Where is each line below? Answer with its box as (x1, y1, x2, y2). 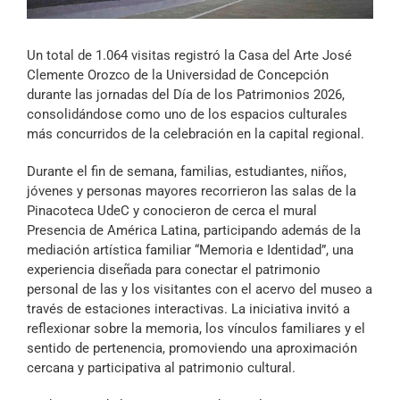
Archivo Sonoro (146, 3, 254, 23)
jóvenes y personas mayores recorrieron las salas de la (27, 183, 356, 200)
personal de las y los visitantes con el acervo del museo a (27, 281, 372, 298)
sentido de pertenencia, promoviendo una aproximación (27, 340, 357, 357)
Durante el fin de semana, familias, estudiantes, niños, (27, 163, 346, 180)
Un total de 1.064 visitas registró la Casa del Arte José (27, 47, 352, 64)
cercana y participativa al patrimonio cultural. (27, 360, 296, 377)
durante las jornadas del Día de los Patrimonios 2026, (27, 87, 345, 104)
